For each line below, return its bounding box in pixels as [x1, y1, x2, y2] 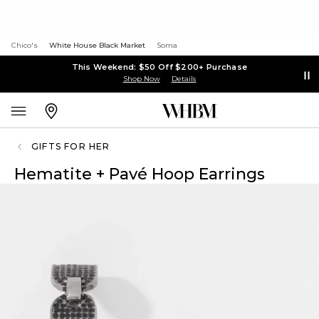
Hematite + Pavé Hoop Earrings [14, 164, 265, 184]
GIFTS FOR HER [31, 141, 110, 152]
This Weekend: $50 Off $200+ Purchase [71, 61, 248, 72]
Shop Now [122, 73, 160, 83]
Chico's [11, 41, 38, 50]
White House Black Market [49, 41, 145, 50]
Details [171, 73, 197, 83]
